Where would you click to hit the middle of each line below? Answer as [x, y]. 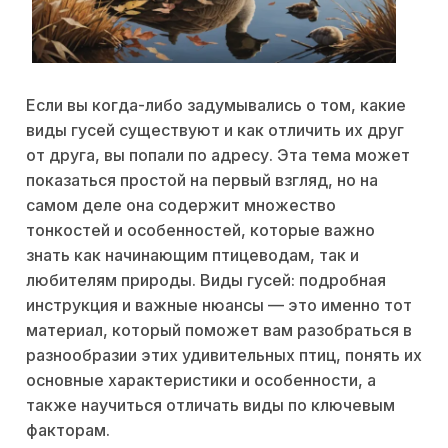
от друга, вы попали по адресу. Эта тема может [218, 155]
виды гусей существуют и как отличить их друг [215, 130]
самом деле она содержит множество [181, 205]
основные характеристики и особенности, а [201, 380]
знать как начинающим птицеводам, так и [192, 255]
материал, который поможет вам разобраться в [219, 330]
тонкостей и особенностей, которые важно [200, 230]
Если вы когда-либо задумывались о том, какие [216, 105]
